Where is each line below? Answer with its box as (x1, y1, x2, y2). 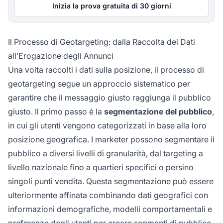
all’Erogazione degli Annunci (8, 51, 113, 61)
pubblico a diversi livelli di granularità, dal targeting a (8, 148, 203, 159)
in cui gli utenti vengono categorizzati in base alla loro (8, 120, 207, 131)
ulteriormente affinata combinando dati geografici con (8, 190, 208, 201)
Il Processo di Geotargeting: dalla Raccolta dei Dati (8, 37, 195, 47)
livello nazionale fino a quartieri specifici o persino (8, 162, 194, 173)
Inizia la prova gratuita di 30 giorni (52, 1, 171, 10)
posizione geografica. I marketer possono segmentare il (8, 134, 215, 145)
